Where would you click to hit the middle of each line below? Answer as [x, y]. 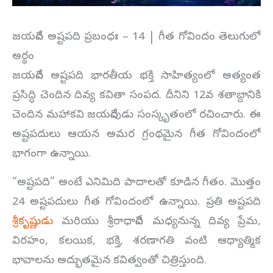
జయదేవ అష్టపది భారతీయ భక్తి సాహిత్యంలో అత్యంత [136, 77]
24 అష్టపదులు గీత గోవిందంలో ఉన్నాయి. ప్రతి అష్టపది [136, 202]
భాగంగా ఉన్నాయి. [51, 155]
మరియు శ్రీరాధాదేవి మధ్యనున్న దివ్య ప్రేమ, [157, 222]
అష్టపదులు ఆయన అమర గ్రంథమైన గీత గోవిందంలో [136, 135]
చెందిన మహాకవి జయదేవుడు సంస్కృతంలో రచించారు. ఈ [136, 116]
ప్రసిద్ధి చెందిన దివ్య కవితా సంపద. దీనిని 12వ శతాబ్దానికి [136, 96]
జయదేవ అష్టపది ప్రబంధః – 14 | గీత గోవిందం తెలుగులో [136, 38]
